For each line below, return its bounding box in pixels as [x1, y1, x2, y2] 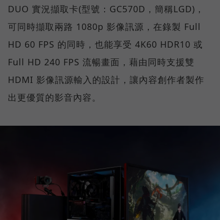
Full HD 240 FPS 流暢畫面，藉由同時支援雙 [8, 55, 194, 68]
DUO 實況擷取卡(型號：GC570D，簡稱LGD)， [8, 2, 204, 15]
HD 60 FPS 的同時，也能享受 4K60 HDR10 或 [8, 38, 203, 50]
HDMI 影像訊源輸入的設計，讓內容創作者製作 [8, 73, 204, 85]
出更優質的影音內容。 [8, 91, 101, 103]
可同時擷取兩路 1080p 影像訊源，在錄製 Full [8, 20, 201, 32]
